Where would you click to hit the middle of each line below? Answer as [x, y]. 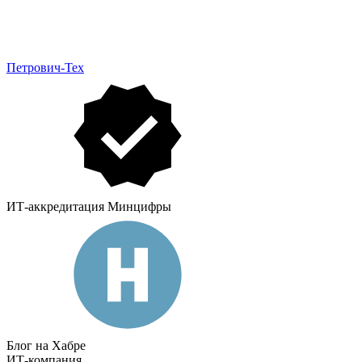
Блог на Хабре [46, 346]
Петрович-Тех [45, 68]
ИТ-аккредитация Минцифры [89, 207]
